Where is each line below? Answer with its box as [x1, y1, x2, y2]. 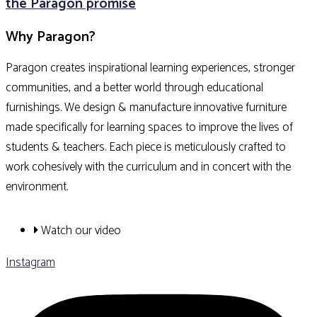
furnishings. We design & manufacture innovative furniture [6, 98, 287, 118]
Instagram [6, 253, 55, 273]
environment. [6, 177, 71, 197]
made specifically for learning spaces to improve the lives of [6, 117, 293, 138]
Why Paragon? [6, 25, 96, 50]
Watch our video [41, 221, 121, 241]
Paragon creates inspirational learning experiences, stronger [6, 58, 295, 79]
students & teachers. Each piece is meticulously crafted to [6, 137, 286, 158]
